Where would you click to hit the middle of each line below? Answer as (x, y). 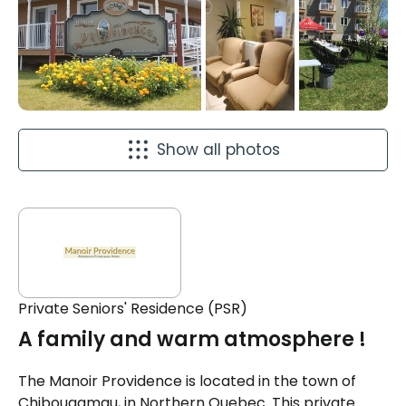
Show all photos (218, 149)
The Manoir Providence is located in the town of (187, 381)
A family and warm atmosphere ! (192, 339)
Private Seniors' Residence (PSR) (133, 308)
